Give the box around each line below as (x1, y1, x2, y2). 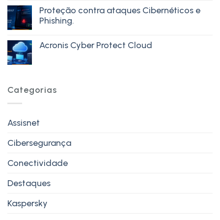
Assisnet (7, 117, 40, 128)
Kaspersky (7, 197, 48, 209)
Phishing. (39, 15, 74, 26)
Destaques (7, 177, 51, 189)
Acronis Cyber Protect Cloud (39, 39, 152, 51)
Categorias (7, 84, 57, 95)
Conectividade (7, 157, 68, 168)
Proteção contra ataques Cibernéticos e (39, 4, 200, 16)
